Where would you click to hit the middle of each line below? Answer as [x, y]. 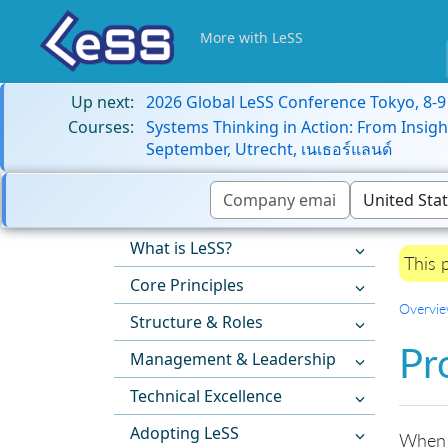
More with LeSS [251, 37]
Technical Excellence [206, 396]
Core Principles [187, 285]
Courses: [101, 127]
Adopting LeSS [184, 433]
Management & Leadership [233, 359]
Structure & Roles [196, 322]
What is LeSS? [181, 248]
